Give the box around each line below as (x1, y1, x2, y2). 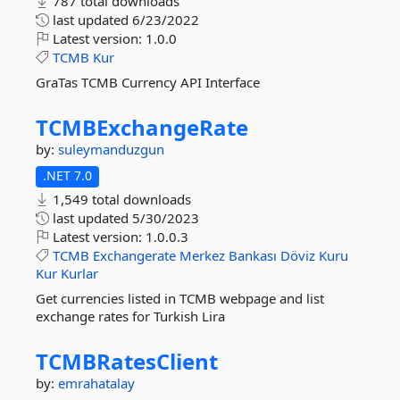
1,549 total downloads (49, 190, 191, 208)
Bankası (229, 246, 277, 264)
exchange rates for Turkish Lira (36, 307, 225, 325)
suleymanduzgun (58, 140, 164, 158)
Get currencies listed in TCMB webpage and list (36, 289, 324, 307)
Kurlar (61, 264, 98, 282)
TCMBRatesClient (36, 346, 218, 376)
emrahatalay (58, 374, 135, 392)
